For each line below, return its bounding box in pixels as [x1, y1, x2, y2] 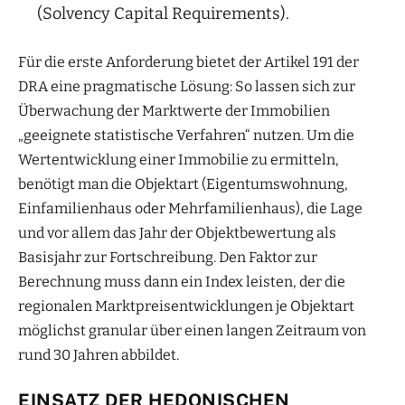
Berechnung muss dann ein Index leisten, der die [18, 273, 345, 291]
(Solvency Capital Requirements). [37, 4, 289, 24]
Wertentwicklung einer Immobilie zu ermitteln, [18, 151, 339, 169]
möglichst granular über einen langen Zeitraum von [18, 322, 366, 340]
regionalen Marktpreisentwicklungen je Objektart [18, 297, 354, 316]
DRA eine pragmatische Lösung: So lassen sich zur [18, 78, 355, 96]
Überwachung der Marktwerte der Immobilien [18, 102, 330, 120]
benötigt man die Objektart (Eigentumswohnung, [18, 175, 348, 193]
